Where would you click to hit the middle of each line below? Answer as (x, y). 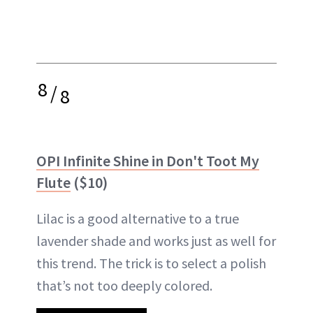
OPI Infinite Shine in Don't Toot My (148, 160)
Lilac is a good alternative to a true (138, 218)
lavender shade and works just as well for (156, 240)
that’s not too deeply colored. (124, 285)
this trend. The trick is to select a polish (151, 263)
